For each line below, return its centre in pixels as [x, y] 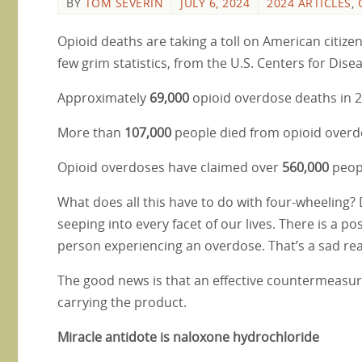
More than [91, 132]
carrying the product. [122, 302]
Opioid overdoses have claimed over [170, 167]
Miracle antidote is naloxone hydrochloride [188, 337]
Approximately [103, 97]
